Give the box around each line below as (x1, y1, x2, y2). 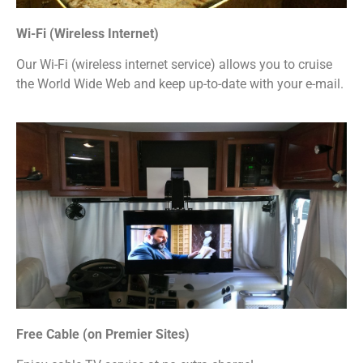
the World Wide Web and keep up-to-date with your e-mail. (16, 76, 344, 92)
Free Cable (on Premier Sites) (16, 326, 190, 342)
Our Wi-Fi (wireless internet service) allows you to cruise (16, 57, 332, 73)
